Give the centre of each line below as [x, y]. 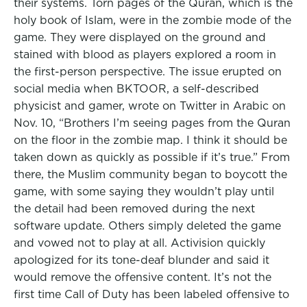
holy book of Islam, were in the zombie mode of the [152, 20]
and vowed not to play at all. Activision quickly [139, 243]
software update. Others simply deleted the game [147, 226]
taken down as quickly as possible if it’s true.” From [152, 157]
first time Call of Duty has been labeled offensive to [151, 294]
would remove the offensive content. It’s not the [143, 277]
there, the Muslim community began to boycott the [150, 174]
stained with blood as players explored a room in [145, 54]
